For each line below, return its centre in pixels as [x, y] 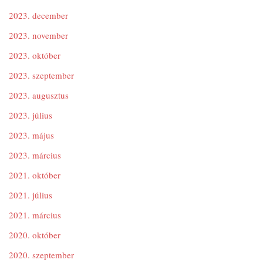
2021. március [35, 215]
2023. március [35, 155]
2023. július [31, 115]
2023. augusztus [39, 95]
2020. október [35, 235]
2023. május [31, 135]
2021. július [31, 195]
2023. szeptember [41, 75]
